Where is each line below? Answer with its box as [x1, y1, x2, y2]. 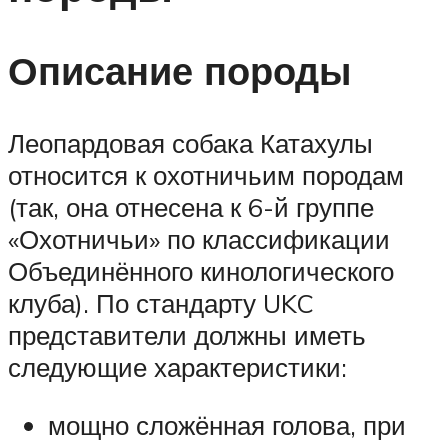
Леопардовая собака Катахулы [8, 127, 373, 160]
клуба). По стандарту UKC [8, 287, 314, 320]
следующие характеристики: [8, 351, 347, 384]
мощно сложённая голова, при [48, 408, 406, 441]
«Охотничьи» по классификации [8, 223, 390, 256]
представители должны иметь [8, 319, 366, 352]
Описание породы [8, 46, 351, 96]
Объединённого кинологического [8, 255, 394, 288]
